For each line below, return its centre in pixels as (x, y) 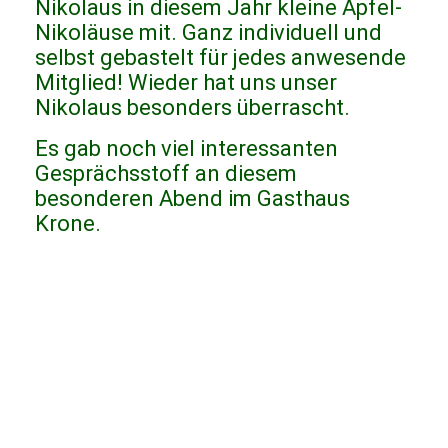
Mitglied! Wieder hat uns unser (186, 83)
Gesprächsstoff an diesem (166, 174)
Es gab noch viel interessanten (186, 149)
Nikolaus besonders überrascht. (192, 108)
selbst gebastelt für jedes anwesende (220, 58)
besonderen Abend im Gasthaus (192, 199)
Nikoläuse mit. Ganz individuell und (208, 33)
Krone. (68, 224)
